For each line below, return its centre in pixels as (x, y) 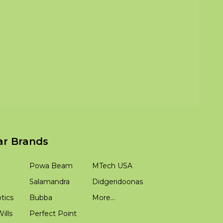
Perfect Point (53, 214)
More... (103, 198)
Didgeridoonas (117, 182)
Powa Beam (51, 166)
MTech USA (112, 166)
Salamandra (49, 182)
